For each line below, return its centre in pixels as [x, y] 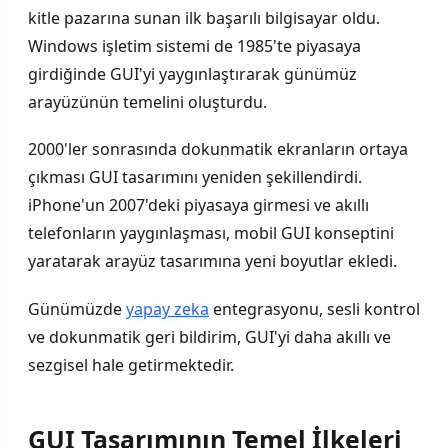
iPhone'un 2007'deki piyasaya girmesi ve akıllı [198, 205]
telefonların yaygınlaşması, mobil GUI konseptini [211, 233]
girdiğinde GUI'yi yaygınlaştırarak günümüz [192, 74]
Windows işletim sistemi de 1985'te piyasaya [194, 46]
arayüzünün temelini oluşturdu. [147, 102]
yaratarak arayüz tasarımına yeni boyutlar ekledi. [212, 261]
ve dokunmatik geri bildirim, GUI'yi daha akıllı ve [209, 336]
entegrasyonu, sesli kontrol [314, 308]
